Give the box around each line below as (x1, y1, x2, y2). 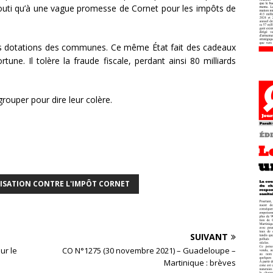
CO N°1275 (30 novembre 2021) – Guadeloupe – (62, 245, 236, 257)
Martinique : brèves (164, 257, 236, 269)
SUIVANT (190, 231, 229, 243)
